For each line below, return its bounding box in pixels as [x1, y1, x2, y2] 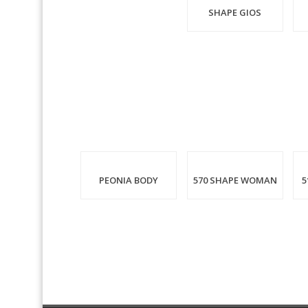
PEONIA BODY [98, 173, 158, 186]
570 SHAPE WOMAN [192, 173, 277, 186]
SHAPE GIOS [208, 5, 262, 19]
